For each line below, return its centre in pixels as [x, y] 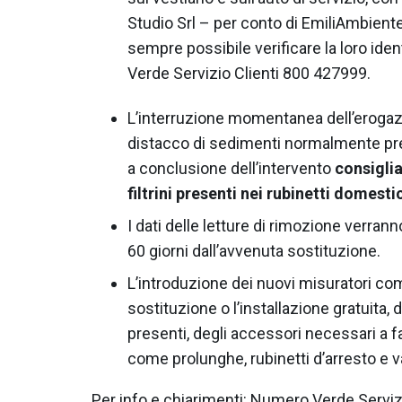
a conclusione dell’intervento [231, 168]
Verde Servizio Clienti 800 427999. [249, 73]
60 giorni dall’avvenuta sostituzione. [254, 250]
